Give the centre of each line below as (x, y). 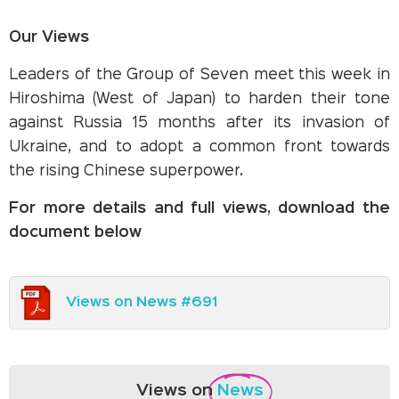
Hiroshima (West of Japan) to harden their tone (199, 99)
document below (75, 232)
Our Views (49, 37)
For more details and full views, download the (199, 208)
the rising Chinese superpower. (126, 171)
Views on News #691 (142, 302)
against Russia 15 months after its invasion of (199, 123)
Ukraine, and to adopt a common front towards (199, 147)
